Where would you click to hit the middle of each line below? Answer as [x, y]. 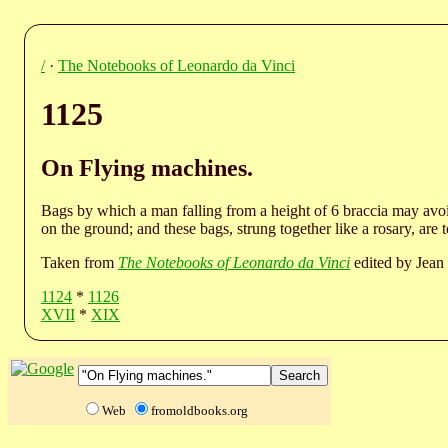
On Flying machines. [147, 167]
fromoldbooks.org [199, 410]
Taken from [79, 262]
